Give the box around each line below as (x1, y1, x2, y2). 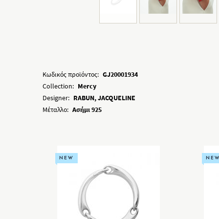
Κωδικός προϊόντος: (43, 70, 99, 79)
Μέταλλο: (43, 105, 68, 114)
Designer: (43, 93, 69, 102)
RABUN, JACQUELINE (73, 93, 135, 102)
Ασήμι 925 (72, 105, 102, 114)
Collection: (43, 82, 74, 90)
